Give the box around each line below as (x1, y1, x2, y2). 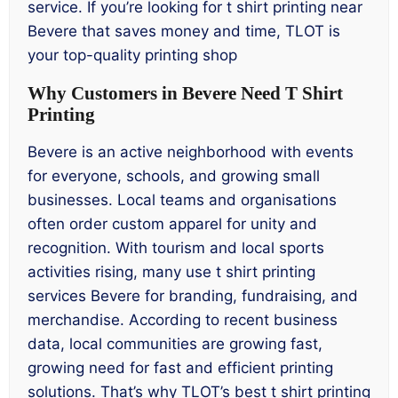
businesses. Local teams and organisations (28, 191, 337, 210)
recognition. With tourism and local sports (28, 239, 324, 258)
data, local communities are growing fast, (28, 335, 322, 354)
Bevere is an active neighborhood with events (28, 143, 354, 162)
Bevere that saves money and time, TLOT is (28, 21, 340, 40)
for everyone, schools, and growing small (28, 167, 320, 186)
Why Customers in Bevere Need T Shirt (28, 83, 343, 105)
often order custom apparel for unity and (28, 215, 317, 234)
